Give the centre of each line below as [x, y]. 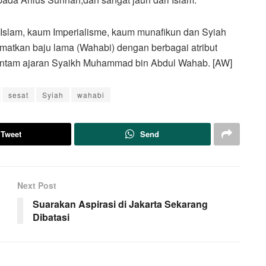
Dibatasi [51, 217]
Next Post [37, 185]
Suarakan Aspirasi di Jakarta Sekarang [120, 204]
